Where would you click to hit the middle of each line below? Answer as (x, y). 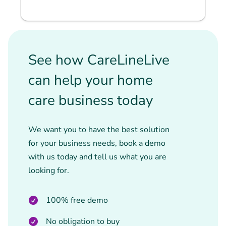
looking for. (49, 171)
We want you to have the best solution (99, 130)
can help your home (91, 80)
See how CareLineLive (99, 60)
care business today (91, 100)
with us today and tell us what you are (97, 157)
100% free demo (77, 200)
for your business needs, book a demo (97, 143)
